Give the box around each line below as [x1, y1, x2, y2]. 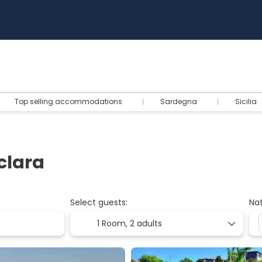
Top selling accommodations [15, 96, 122, 106]
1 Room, [96, 218, 130, 229]
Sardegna [160, 96, 197, 106]
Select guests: [70, 196, 127, 208]
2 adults [129, 218, 162, 229]
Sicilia [235, 96, 257, 106]
